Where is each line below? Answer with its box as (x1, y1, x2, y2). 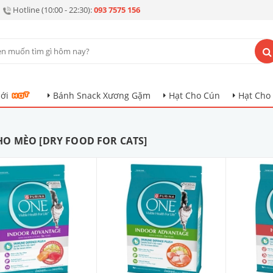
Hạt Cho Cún (169, 90, 220, 101)
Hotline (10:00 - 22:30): (13, 4, 94, 15)
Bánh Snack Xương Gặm (53, 90, 151, 101)
